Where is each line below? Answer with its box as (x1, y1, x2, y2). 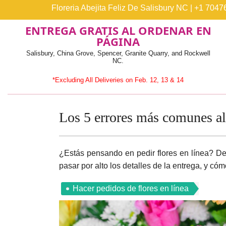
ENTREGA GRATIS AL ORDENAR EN (25, 23, 211, 38)
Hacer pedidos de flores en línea (73, 184, 189, 193)
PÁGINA (96, 34, 140, 49)
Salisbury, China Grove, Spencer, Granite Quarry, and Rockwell (26, 49, 210, 57)
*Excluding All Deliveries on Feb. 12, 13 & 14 (52, 76, 184, 84)
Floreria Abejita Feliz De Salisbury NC (51, 4, 188, 12)
